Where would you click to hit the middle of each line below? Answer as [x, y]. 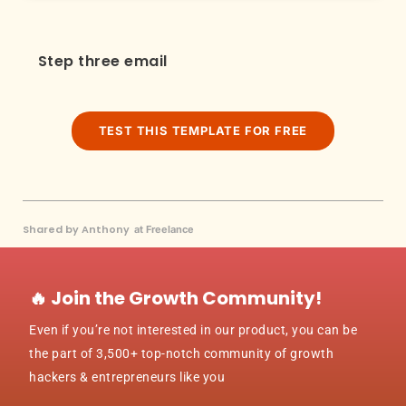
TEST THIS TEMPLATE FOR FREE [203, 131]
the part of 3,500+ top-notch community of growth [182, 353]
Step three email [102, 62]
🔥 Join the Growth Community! [176, 298]
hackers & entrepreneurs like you [127, 377]
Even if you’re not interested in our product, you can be [193, 329]
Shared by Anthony [76, 229]
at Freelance [164, 229]
